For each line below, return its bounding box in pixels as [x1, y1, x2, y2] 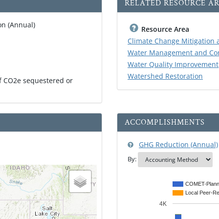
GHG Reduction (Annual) [139, 140, 218, 149]
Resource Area [141, 24, 189, 34]
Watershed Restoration [128, 71, 203, 81]
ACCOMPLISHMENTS [125, 117, 205, 128]
